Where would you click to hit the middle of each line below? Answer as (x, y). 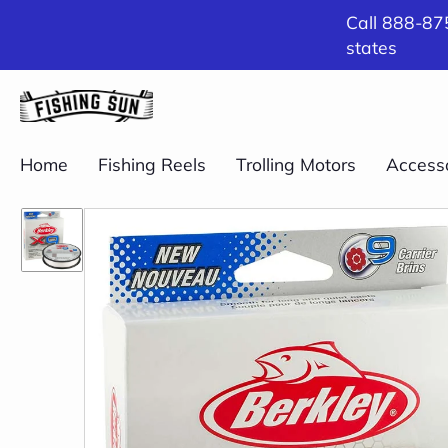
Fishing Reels (152, 164)
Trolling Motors (296, 164)
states (371, 47)
